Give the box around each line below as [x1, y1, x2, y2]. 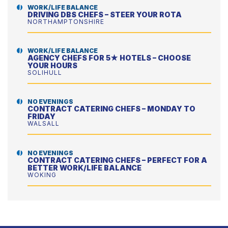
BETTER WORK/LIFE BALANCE [27, 163, 143, 172]
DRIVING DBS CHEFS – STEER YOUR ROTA [27, 10, 183, 19]
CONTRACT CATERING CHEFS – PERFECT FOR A [27, 155, 207, 164]
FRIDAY [27, 112, 57, 121]
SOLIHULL [27, 69, 62, 77]
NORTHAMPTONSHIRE [27, 18, 104, 26]
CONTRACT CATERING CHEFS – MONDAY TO [27, 104, 195, 113]
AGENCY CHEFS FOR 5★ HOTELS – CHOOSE [27, 53, 191, 63]
